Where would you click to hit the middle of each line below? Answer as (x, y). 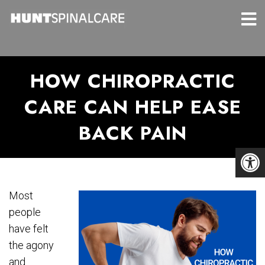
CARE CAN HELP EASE (132, 107)
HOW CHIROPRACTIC (132, 81)
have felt (29, 229)
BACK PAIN (132, 133)
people (25, 212)
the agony (31, 245)
